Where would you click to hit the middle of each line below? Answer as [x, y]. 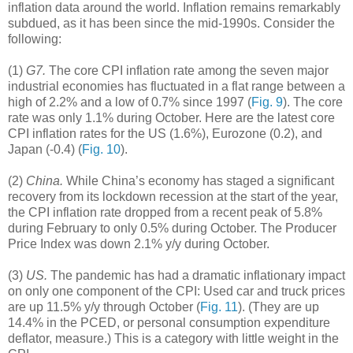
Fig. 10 [101, 149]
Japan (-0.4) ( [45, 149]
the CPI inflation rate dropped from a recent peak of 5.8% [165, 212]
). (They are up [279, 307]
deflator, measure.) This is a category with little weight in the [173, 338]
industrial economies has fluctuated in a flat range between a [176, 86]
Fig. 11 [219, 307]
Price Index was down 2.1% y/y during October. [139, 243]
